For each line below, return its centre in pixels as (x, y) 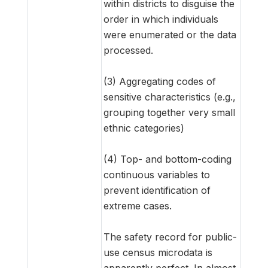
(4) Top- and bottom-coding (167, 159)
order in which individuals (161, 19)
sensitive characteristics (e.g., (170, 97)
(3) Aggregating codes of (160, 81)
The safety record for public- (170, 237)
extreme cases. (138, 205)
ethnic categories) (144, 128)
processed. (128, 50)
